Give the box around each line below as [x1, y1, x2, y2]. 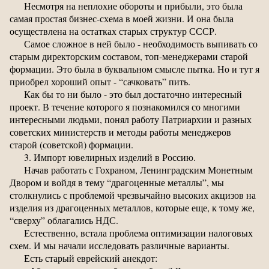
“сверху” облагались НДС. [10, 214, 118, 227]
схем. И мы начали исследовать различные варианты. [10, 239, 229, 252]
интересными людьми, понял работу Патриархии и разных [10, 113, 252, 126]
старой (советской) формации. [10, 138, 133, 151]
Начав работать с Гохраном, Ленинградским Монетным [24, 163, 253, 177]
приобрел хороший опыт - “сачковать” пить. [10, 75, 190, 88]
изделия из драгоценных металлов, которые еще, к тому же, [10, 201, 255, 214]
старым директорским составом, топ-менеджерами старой [10, 50, 248, 63]
